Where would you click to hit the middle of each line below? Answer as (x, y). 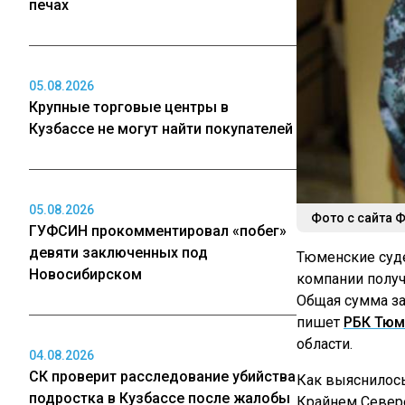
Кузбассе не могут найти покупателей (161, 129)
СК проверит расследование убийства (162, 377)
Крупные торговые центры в (129, 107)
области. (325, 344)
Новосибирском (85, 274)
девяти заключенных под (118, 253)
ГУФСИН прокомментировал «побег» (158, 231)
